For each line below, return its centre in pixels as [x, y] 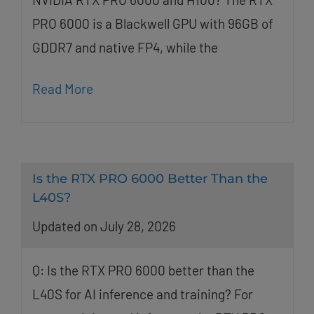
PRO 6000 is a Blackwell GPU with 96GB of [152, 24]
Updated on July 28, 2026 [104, 226]
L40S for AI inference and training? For [142, 294]
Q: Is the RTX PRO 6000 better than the [143, 270]
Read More [62, 89]
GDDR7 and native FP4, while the [125, 48]
